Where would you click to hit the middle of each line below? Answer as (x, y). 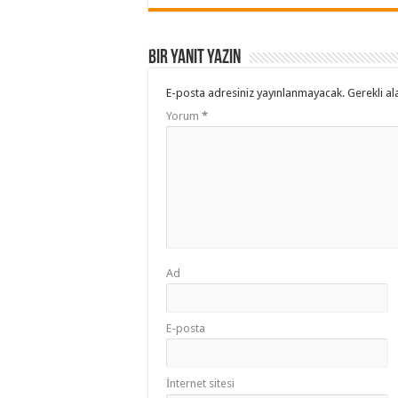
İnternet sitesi (200, 383)
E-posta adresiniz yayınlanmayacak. (255, 93)
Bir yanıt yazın (195, 58)
